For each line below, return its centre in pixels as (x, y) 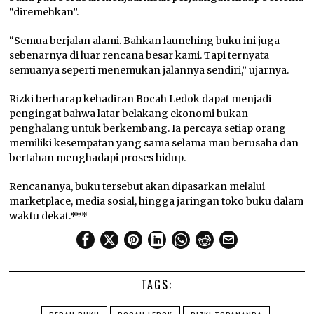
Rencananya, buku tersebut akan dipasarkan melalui (137, 186)
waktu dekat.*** (49, 216)
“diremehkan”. (44, 12)
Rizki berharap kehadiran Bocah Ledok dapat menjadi (141, 98)
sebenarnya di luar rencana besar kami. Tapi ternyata (139, 55)
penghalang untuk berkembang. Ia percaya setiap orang (148, 128)
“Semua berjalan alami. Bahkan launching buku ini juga (145, 40)
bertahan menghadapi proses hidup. (98, 157)
